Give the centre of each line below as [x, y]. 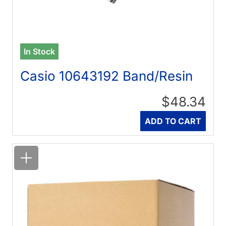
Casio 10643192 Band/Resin [107, 76]
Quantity [149, 117]
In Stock [40, 52]
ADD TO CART [173, 121]
